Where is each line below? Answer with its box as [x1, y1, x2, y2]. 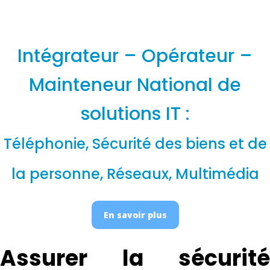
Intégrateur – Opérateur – [17, 43, 253, 69]
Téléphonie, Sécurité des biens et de [3, 134, 267, 154]
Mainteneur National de [29, 72, 241, 98]
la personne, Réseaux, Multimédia [11, 164, 259, 184]
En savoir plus [103, 209, 167, 221]
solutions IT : [80, 101, 190, 127]
